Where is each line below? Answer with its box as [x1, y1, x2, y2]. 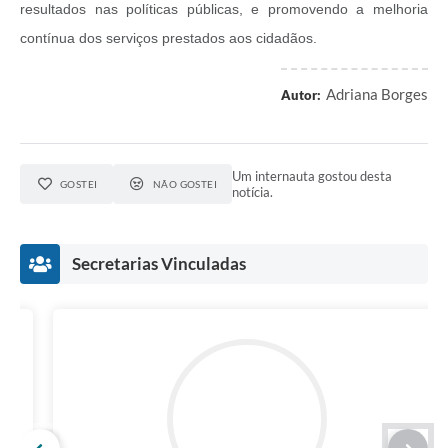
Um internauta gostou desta [232, 168, 393, 185]
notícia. [232, 184, 274, 201]
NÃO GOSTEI [152, 178, 218, 191]
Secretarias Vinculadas [72, 253, 246, 275]
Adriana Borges [326, 85, 428, 104]
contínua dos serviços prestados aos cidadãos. [20, 30, 321, 47]
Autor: [281, 87, 321, 104]
